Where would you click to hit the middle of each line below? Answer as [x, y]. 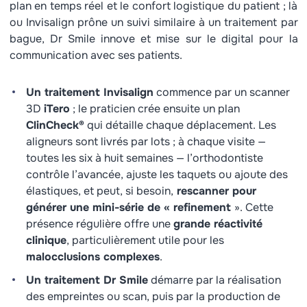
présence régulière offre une [99, 224]
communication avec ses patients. [96, 55]
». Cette [254, 207]
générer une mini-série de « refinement [130, 207]
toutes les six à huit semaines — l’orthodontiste [144, 158]
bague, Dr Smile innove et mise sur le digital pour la [153, 39]
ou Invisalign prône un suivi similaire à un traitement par [153, 22]
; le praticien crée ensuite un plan [155, 109]
